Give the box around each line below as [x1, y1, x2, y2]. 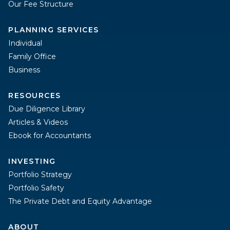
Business [8, 65, 40, 74]
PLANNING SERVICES [8, 25, 99, 34]
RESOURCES [8, 90, 61, 100]
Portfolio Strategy [8, 169, 72, 179]
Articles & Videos [8, 117, 68, 127]
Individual [8, 38, 42, 48]
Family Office [8, 51, 56, 61]
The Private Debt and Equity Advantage [8, 196, 152, 206]
